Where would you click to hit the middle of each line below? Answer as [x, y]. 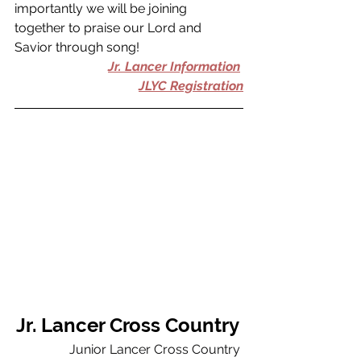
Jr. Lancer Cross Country [130, 326]
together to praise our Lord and [110, 28]
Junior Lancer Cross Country [156, 350]
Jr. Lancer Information [174, 67]
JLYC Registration [191, 86]
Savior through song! [79, 48]
